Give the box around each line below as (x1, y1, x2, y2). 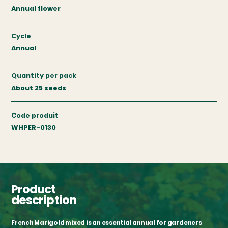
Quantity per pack (11, 70, 76, 80)
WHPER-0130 (11, 122, 56, 132)
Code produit (11, 110, 59, 120)
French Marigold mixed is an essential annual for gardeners (11, 218, 202, 227)
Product (11, 181, 56, 197)
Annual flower (11, 3, 61, 13)
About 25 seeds (11, 82, 66, 93)
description (11, 191, 76, 208)
